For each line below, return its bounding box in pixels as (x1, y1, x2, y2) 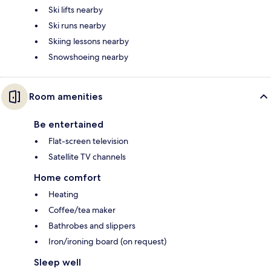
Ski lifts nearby (48, 4, 103, 15)
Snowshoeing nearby (48, 51, 128, 62)
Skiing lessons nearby (48, 35, 129, 47)
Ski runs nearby (48, 19, 106, 31)
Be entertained (34, 118, 103, 130)
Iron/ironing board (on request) (48, 235, 166, 247)
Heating (48, 188, 79, 200)
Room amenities (29, 90, 102, 102)
